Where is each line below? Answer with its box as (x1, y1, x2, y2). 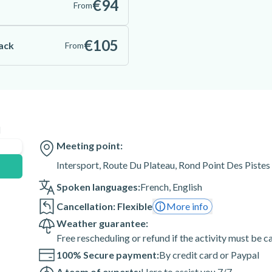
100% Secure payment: (56, 249, 160, 260)
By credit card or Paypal (159, 249, 260, 260)
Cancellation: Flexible (56, 200, 153, 212)
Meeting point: (56, 140, 123, 151)
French (140, 181, 169, 192)
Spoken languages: (56, 181, 141, 192)
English (172, 181, 203, 192)
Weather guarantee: (56, 217, 149, 229)
